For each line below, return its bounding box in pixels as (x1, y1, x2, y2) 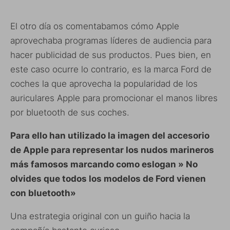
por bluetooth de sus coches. (10, 107, 129, 118)
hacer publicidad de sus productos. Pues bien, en (10, 50, 211, 61)
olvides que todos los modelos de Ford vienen (10, 174, 206, 184)
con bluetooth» (10, 188, 76, 199)
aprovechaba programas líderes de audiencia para (10, 35, 212, 46)
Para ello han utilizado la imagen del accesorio (10, 130, 209, 141)
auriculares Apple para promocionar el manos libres (10, 93, 218, 104)
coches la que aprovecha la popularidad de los (10, 79, 198, 89)
